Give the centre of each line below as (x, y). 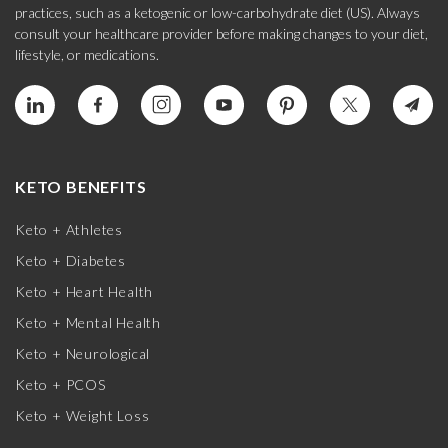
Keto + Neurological (83, 354)
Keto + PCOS (60, 385)
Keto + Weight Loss (82, 416)
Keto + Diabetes (70, 261)
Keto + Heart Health (84, 292)
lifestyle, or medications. (87, 55)
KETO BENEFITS (81, 187)
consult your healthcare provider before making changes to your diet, (221, 34)
